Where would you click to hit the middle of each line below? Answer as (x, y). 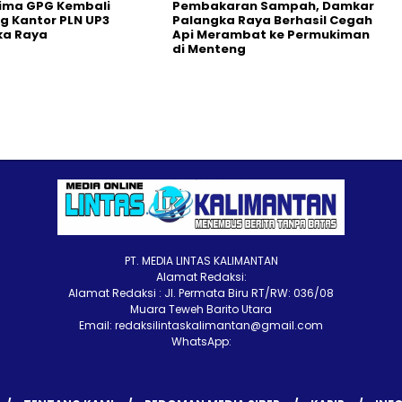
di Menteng (209, 49)
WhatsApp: (201, 341)
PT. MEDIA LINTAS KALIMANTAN (201, 261)
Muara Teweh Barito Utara (201, 309)
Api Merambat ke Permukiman (271, 35)
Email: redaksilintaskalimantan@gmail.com (201, 325)
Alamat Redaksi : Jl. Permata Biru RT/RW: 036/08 (201, 293)
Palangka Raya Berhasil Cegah (272, 20)
